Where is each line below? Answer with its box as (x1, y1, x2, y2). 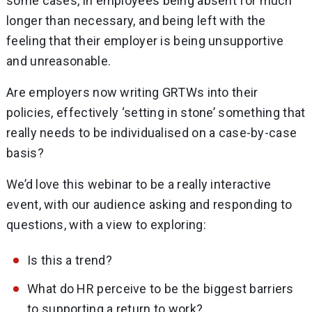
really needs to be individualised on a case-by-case (6, 125, 297, 141)
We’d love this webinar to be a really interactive (6, 177, 272, 192)
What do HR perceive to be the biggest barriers (27, 281, 294, 297)
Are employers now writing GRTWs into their (6, 85, 258, 100)
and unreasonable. (6, 54, 111, 69)
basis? (6, 146, 44, 161)
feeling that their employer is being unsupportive (6, 33, 284, 49)
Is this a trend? (27, 253, 112, 268)
